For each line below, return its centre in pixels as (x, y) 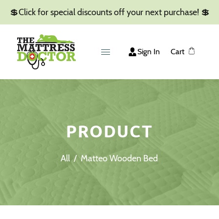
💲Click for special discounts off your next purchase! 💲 (109, 12)
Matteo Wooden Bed (119, 158)
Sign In (149, 51)
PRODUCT (109, 131)
